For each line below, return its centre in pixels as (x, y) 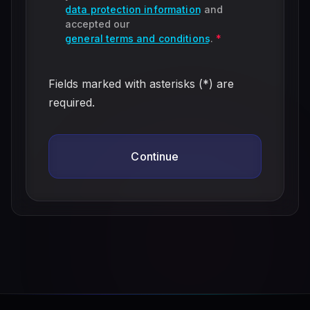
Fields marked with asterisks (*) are (141, 84)
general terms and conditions (138, 38)
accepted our (99, 24)
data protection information (133, 9)
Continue (155, 156)
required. (72, 102)
